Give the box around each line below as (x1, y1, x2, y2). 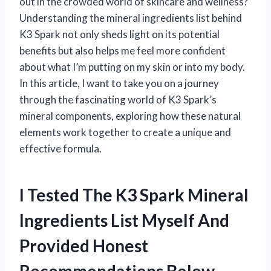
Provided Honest (19, 235, 148, 256)
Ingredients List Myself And (19, 209, 229, 230)
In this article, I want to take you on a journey (19, 76, 219, 90)
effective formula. (19, 142, 102, 155)
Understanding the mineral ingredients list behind (19, 11, 242, 24)
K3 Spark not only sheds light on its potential (19, 27, 220, 41)
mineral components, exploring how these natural (19, 109, 241, 122)
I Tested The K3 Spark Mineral (19, 184, 249, 205)
